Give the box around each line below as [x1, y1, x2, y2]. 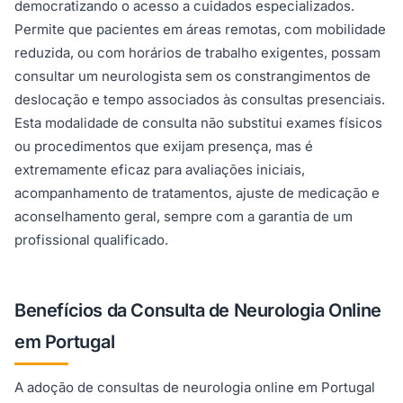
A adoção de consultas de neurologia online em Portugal [14, 379, 375, 397]
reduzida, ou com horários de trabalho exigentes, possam [14, 44, 381, 62]
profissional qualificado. [14, 231, 168, 249]
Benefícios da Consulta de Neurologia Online [14, 300, 381, 322]
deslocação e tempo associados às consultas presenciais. [14, 91, 385, 109]
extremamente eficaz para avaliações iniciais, [14, 161, 305, 179]
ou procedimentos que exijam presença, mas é [14, 138, 313, 156]
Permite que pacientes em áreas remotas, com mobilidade [14, 21, 386, 39]
